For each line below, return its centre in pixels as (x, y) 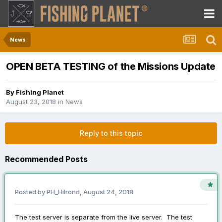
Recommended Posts (46, 159)
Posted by (31, 192)
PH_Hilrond (63, 192)
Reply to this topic (111, 133)
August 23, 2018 (31, 102)
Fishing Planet (40, 92)
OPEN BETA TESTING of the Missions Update (111, 67)
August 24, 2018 (108, 192)
